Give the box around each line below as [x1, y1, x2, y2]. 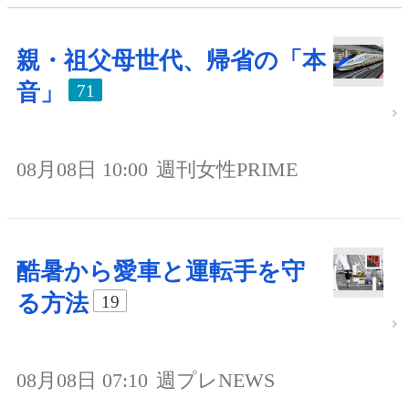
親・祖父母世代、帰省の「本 [16, 47, 326, 75]
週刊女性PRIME [156, 158, 298, 182]
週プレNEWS [156, 369, 275, 393]
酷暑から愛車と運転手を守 [16, 258, 305, 286]
